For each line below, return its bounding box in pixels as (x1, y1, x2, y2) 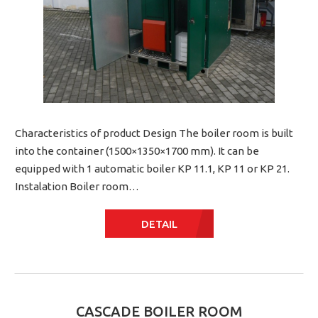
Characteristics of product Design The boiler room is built (15, 127, 293, 140)
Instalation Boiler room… (15, 180, 139, 193)
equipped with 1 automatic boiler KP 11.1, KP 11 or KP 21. (15, 163, 290, 175)
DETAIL (141, 217, 177, 230)
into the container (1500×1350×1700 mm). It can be (15, 145, 259, 158)
